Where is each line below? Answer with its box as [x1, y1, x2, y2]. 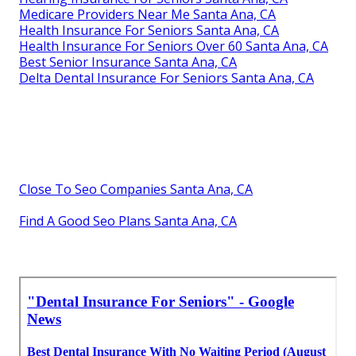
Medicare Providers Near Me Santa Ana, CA [19, 5, 276, 23]
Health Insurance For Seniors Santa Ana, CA [19, 21, 279, 39]
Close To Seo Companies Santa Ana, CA [19, 180, 253, 198]
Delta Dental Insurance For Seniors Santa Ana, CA [19, 68, 314, 87]
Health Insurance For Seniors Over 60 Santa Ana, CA [19, 37, 328, 55]
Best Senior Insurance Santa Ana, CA [19, 52, 237, 71]
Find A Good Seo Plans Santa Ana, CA [19, 211, 237, 230]
